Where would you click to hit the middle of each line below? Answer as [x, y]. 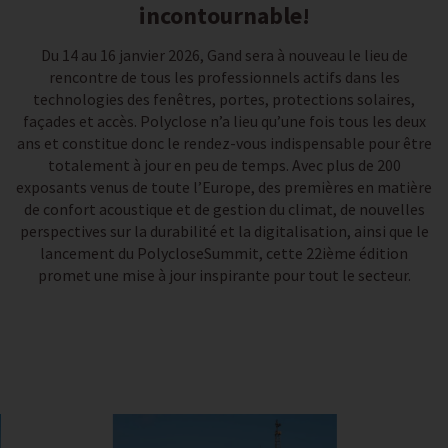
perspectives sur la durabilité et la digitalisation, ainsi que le [224, 231]
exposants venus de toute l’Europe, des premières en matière [224, 187]
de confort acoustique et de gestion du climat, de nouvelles [224, 209]
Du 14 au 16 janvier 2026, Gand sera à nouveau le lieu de [224, 55]
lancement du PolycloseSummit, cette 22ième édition [224, 253]
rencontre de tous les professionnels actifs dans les [224, 77]
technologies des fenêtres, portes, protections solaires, [224, 99]
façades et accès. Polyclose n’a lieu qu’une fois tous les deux [224, 121]
